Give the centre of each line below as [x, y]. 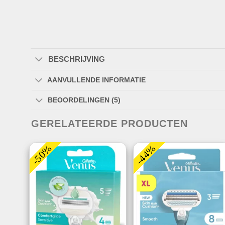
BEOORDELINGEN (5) [84, 100]
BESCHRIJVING [76, 59]
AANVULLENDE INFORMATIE [97, 80]
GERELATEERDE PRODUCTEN [109, 124]
